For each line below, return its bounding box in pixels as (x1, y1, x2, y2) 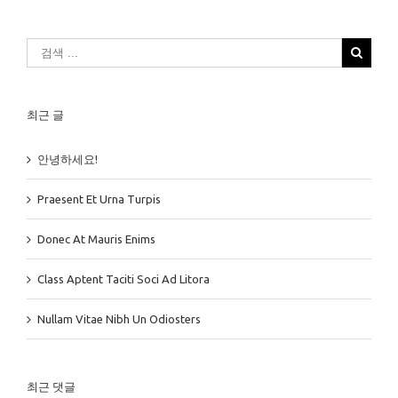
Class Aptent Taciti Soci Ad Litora (37, 273, 210, 286)
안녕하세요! (37, 153, 98, 166)
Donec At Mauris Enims (37, 233, 155, 246)
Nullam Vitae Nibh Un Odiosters (37, 313, 201, 326)
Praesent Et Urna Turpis (37, 193, 161, 206)
